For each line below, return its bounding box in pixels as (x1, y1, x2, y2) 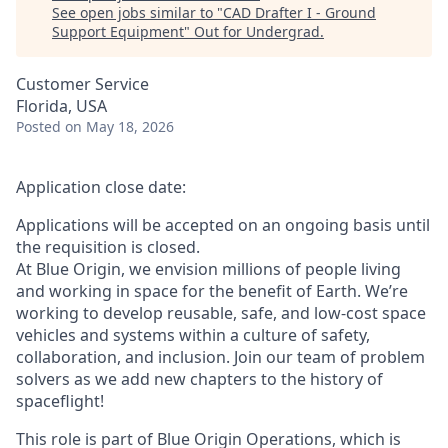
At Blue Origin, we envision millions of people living (16, 258, 401, 280)
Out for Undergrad (194, 22, 320, 41)
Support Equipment (52, 22, 184, 41)
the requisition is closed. (16, 236, 200, 258)
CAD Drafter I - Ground (223, 3, 376, 22)
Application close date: (16, 176, 186, 198)
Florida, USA (16, 95, 107, 117)
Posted (16, 117, 61, 136)
